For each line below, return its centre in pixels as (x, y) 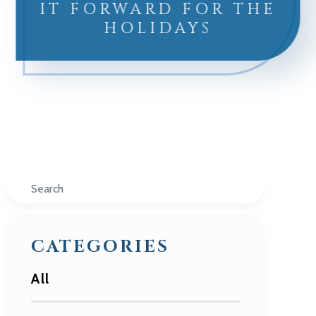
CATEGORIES (100, 247)
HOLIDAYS (158, 29)
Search (31, 185)
